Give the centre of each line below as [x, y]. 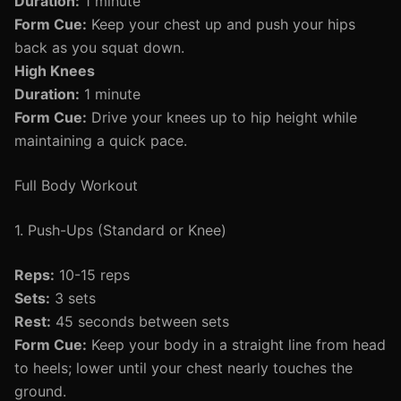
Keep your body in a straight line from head [236, 345]
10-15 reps [92, 275]
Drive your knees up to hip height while [222, 117]
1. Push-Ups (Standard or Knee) [120, 230]
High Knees [55, 71]
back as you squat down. [99, 47]
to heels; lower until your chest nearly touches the [183, 368]
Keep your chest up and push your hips [221, 24]
